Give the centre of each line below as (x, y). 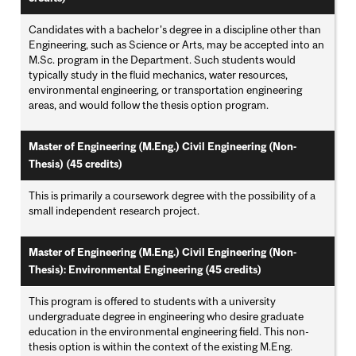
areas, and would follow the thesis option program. (149, 105)
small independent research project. (114, 211)
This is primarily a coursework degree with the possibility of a (172, 196)
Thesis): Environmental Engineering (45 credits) (145, 270)
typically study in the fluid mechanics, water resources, (159, 75)
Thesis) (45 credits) (76, 164)
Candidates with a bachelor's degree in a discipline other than (175, 30)
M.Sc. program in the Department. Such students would (163, 60)
